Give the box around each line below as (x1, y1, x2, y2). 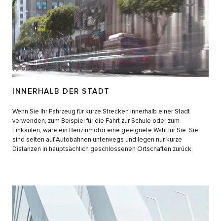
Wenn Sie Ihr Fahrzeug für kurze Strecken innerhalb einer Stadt (12, 109, 190, 115)
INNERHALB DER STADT (12, 88, 110, 96)
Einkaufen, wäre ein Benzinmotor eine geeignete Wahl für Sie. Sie (12, 127, 198, 134)
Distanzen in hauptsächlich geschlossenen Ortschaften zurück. (12, 146, 193, 153)
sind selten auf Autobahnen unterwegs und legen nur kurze (12, 137, 182, 144)
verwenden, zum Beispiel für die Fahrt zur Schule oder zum (12, 118, 180, 125)
